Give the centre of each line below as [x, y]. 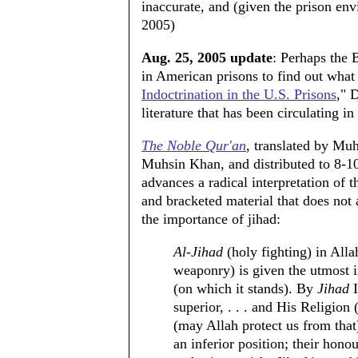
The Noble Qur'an [194, 145]
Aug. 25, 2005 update [207, 58]
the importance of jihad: [211, 219]
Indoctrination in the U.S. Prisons [239, 94]
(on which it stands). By [245, 288]
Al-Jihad [198, 252]
